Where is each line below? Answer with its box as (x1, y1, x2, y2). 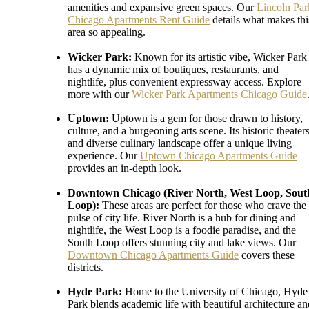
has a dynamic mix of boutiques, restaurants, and (68, 63, 279, 75)
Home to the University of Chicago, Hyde (122, 286, 308, 298)
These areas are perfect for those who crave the (99, 199, 306, 211)
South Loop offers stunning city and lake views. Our (68, 236, 296, 248)
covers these (239, 248, 295, 261)
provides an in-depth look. (68, 162, 181, 175)
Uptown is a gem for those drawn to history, (109, 112, 303, 125)
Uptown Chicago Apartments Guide (140, 150, 297, 162)
